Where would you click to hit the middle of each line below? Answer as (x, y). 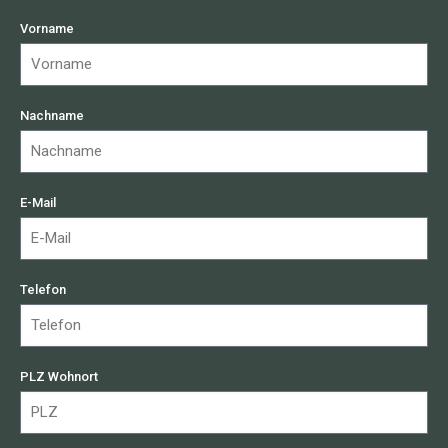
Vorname (47, 28)
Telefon (43, 289)
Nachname (52, 115)
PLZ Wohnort (59, 376)
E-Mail (38, 202)
